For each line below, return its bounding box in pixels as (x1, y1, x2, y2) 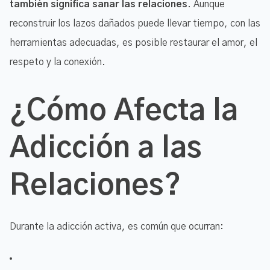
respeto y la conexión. (10, 57, 105, 67)
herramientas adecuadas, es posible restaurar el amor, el (10, 37, 257, 48)
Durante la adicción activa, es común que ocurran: (10, 221, 224, 231)
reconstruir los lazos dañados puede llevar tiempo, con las (10, 18, 260, 28)
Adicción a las (10, 134, 202, 163)
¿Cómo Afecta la (10, 96, 238, 126)
